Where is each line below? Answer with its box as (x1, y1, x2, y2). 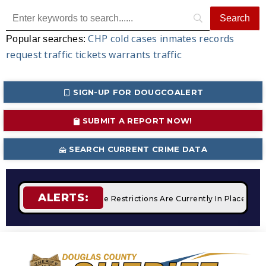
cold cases (110, 32, 157, 45)
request (6, 48, 42, 61)
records (199, 32, 235, 45)
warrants (109, 48, 151, 61)
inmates (159, 32, 197, 45)
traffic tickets (44, 48, 106, 61)
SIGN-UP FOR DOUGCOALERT (73, 87, 204, 97)
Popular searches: (6, 34, 88, 44)
